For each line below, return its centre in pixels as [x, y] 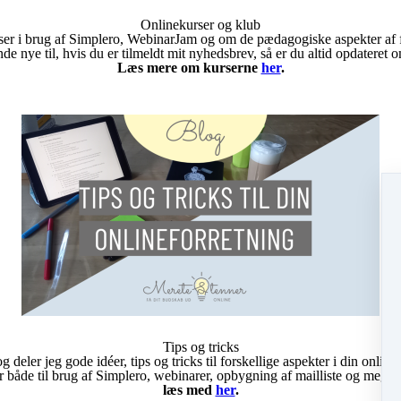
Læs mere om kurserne [189, 68]
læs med [189, 390]
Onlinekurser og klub [200, 25]
